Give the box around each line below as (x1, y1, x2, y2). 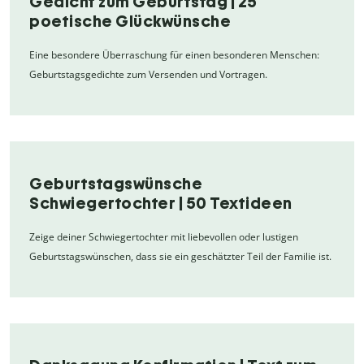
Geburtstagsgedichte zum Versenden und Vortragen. (29, 67, 267, 81)
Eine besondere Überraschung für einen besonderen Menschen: (29, 47, 319, 62)
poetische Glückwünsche (29, 11, 231, 31)
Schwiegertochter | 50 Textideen (29, 193, 292, 213)
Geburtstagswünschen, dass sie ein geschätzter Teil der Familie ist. (29, 249, 331, 263)
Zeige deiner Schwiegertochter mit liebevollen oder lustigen (29, 229, 298, 244)
